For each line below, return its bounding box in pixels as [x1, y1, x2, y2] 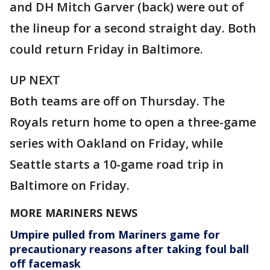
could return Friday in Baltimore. [10, 41, 203, 58]
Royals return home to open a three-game [10, 114, 256, 131]
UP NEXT [10, 72, 60, 89]
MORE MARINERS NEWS [10, 206, 137, 221]
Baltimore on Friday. [10, 177, 130, 194]
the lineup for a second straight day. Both [10, 20, 256, 37]
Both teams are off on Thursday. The [10, 93, 225, 110]
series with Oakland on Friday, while [10, 135, 223, 152]
